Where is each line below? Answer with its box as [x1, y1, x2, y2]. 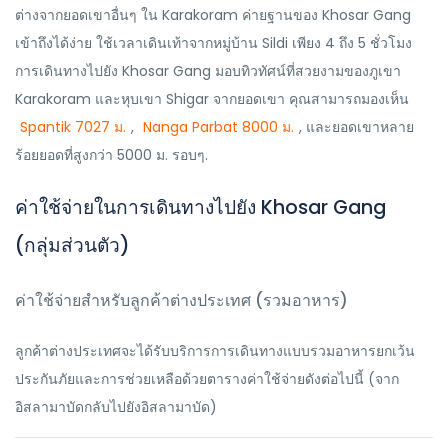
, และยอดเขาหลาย [299, 117, 414, 137]
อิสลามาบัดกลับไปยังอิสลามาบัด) [15, 397, 217, 417]
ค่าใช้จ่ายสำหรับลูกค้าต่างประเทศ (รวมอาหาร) [15, 289, 348, 312]
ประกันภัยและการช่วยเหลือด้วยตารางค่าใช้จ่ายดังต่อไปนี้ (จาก [15, 369, 399, 389]
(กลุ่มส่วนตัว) [15, 232, 135, 259]
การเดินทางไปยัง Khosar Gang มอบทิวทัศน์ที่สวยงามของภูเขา [15, 61, 401, 81]
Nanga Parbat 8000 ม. [143, 117, 294, 137]
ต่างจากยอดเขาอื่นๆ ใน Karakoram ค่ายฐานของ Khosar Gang [15, 5, 411, 25]
